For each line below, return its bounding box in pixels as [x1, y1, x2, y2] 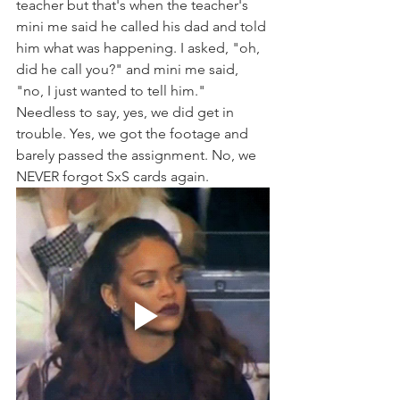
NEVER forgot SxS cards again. [16, 168, 212, 185]
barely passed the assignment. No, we [16, 146, 260, 163]
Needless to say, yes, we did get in [16, 104, 237, 121]
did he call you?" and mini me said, [16, 61, 242, 78]
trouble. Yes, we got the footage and [16, 125, 252, 142]
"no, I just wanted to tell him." [16, 82, 209, 99]
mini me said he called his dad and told [16, 18, 270, 35]
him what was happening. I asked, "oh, [16, 39, 263, 56]
